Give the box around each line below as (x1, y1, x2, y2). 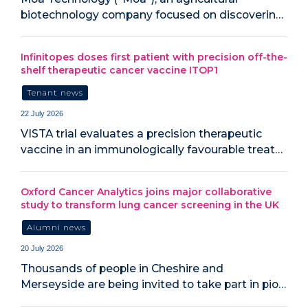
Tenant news (27, 87, 84, 98)
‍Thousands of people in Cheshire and (21, 262, 223, 276)
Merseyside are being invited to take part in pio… (21, 278, 286, 291)
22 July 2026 (21, 109, 63, 118)
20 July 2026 (21, 244, 63, 253)
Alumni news (27, 222, 87, 232)
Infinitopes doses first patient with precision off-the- (21, 50, 287, 63)
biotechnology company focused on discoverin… (21, 8, 283, 22)
